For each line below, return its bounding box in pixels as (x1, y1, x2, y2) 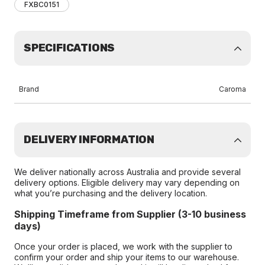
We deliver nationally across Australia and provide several (14, 167, 241, 177)
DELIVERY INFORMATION (24, 133, 154, 146)
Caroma (219, 85, 246, 93)
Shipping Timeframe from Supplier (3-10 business (14, 208, 246, 220)
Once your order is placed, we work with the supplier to (14, 241, 232, 251)
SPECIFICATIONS (24, 41, 115, 54)
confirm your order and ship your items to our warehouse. (14, 252, 239, 262)
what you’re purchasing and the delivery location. (14, 188, 207, 198)
